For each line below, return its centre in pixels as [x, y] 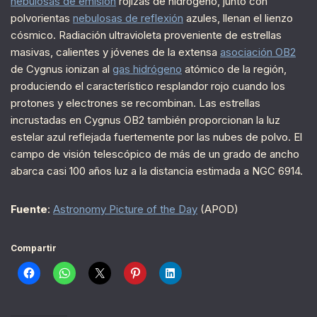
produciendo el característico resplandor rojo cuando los [148, 86]
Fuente [29, 209]
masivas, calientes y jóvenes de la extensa [115, 52]
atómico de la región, [234, 69]
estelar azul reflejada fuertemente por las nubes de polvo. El [156, 137]
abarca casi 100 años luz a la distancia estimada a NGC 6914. [157, 171]
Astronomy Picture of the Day [125, 209]
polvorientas [42, 18]
